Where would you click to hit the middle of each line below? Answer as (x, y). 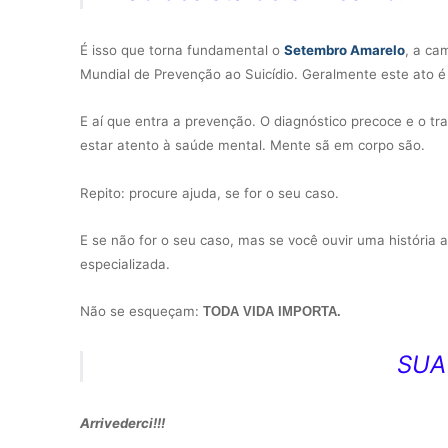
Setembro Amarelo (344, 49)
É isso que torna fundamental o (182, 49)
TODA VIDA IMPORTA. (272, 312)
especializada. (125, 263)
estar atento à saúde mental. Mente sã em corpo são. (254, 145)
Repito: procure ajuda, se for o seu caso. (209, 192)
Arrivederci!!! (122, 422)
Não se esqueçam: (141, 311)
